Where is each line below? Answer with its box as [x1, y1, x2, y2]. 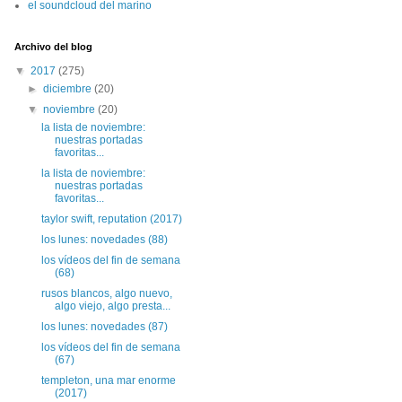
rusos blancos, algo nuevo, [40, 287, 172, 300]
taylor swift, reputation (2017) [40, 213, 182, 225]
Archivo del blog [14, 41, 92, 52]
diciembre [43, 83, 95, 95]
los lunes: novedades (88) [40, 233, 168, 246]
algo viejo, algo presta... [54, 300, 170, 312]
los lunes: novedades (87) [40, 320, 168, 333]
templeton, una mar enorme [40, 374, 176, 387]
